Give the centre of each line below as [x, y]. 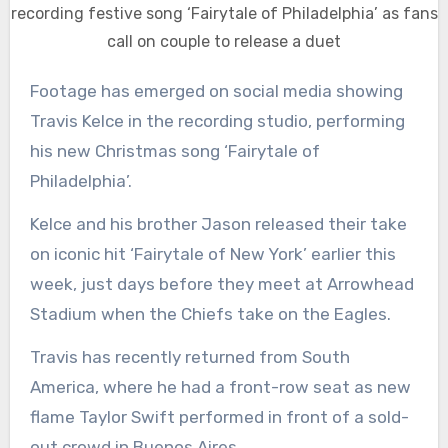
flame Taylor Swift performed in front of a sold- [219, 417]
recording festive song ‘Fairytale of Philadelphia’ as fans [224, 14]
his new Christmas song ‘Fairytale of [174, 151]
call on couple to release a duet [224, 42]
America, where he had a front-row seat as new [220, 387]
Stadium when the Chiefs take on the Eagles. [210, 314]
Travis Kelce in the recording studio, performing [217, 121]
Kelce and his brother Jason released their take [218, 224]
